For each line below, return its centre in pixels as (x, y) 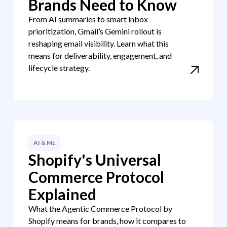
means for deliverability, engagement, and (100, 55)
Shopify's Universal (95, 160)
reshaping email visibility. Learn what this (99, 43)
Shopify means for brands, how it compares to (107, 221)
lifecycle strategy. (59, 68)
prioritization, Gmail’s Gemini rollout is (95, 31)
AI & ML (44, 143)
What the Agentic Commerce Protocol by (100, 209)
